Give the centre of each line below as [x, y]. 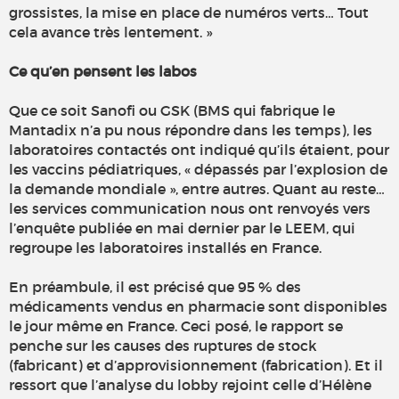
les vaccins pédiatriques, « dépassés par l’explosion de [198, 170]
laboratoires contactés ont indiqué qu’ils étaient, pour [199, 150]
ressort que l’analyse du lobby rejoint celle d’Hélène [190, 385]
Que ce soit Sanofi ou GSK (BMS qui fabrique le [172, 111]
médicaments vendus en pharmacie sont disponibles [198, 307]
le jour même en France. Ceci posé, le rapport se [176, 326]
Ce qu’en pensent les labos [103, 72]
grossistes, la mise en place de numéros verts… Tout [189, 13]
